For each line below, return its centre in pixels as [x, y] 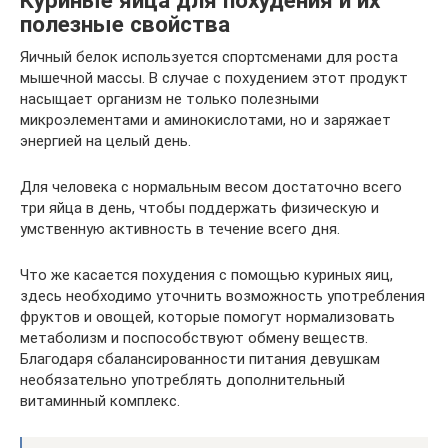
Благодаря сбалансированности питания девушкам [200, 359]
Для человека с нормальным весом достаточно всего [211, 187]
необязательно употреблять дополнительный [182, 380]
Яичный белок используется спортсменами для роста [209, 57]
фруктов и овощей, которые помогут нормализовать [207, 317]
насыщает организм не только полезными [169, 99]
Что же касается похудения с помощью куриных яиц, [206, 275]
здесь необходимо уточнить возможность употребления [222, 296]
